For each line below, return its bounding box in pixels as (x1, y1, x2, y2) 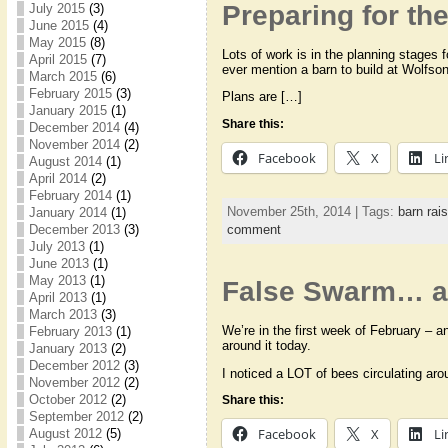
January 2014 (28, 205, 107, 220)
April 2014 (28, 171, 87, 186)
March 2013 (28, 307, 97, 322)
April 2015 (28, 52, 87, 67)
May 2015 (28, 35, 86, 50)
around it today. (221, 337, 311, 353)
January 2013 (28, 341, 107, 356)
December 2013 (28, 222, 120, 237)
